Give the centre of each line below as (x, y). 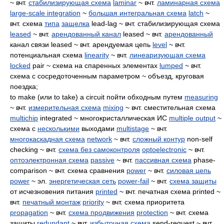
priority (93, 202)
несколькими (58, 128)
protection (152, 212)
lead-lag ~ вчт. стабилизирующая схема (155, 23)
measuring (201, 97)
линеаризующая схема (167, 55)
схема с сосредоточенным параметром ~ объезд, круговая (107, 76)
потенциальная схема (47, 55)
